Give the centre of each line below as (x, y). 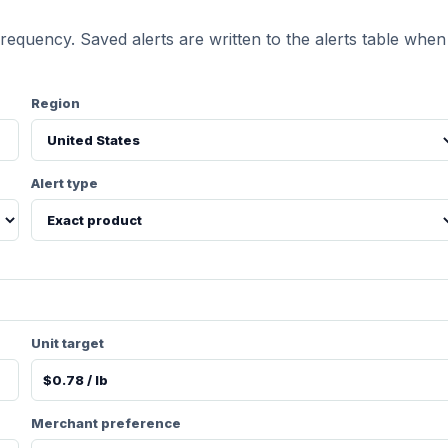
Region (55, 103)
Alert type (64, 183)
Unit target (67, 343)
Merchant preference (106, 423)
